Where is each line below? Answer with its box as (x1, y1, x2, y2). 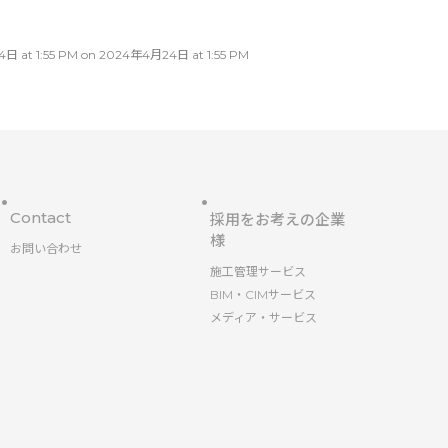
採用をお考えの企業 (210, 210, 346, 229)
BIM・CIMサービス (210, 287, 317, 302)
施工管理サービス (210, 264, 307, 279)
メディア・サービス (210, 310, 318, 325)
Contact (9, 208, 71, 227)
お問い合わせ (9, 241, 82, 256)
